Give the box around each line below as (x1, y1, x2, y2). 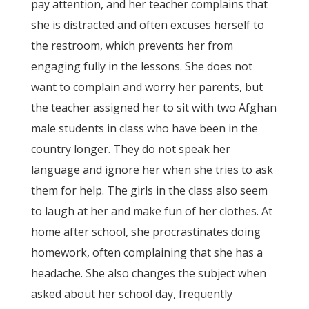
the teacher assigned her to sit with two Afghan (30, 100, 277, 115)
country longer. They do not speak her (30, 141, 230, 157)
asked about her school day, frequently (30, 286, 232, 301)
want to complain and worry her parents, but (30, 79, 263, 94)
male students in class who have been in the (30, 121, 258, 136)
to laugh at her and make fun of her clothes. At (30, 203, 272, 219)
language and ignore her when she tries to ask (30, 162, 273, 177)
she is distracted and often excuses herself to (30, 17, 264, 32)
